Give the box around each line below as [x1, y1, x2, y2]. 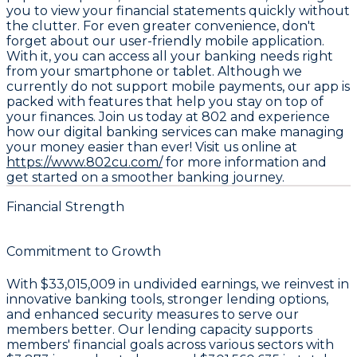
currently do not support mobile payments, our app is [6, 79, 350, 95]
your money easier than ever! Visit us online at [6, 139, 297, 155]
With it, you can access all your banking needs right [6, 49, 333, 65]
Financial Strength [6, 199, 124, 215]
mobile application [205, 33, 322, 49]
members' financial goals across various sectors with [6, 336, 334, 352]
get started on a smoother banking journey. [6, 170, 284, 186]
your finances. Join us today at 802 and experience [6, 109, 330, 125]
